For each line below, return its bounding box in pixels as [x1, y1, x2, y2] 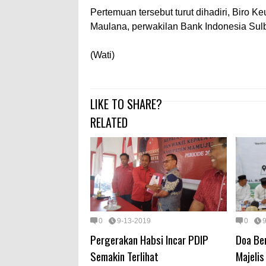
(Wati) [90, 49, 115, 60]
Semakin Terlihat [90, 247, 159, 264]
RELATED [90, 113, 128, 132]
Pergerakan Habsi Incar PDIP [90, 230, 208, 248]
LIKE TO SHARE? [90, 95, 162, 113]
